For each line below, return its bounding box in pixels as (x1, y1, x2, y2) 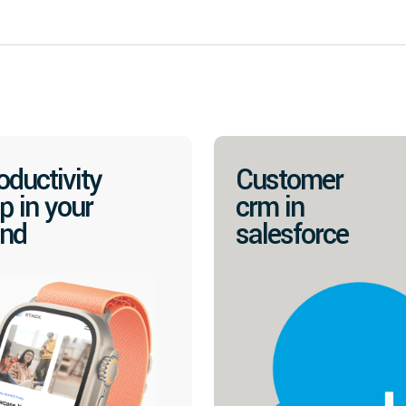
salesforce (236, 215, 348, 255)
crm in (236, 188, 304, 227)
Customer (236, 160, 343, 200)
